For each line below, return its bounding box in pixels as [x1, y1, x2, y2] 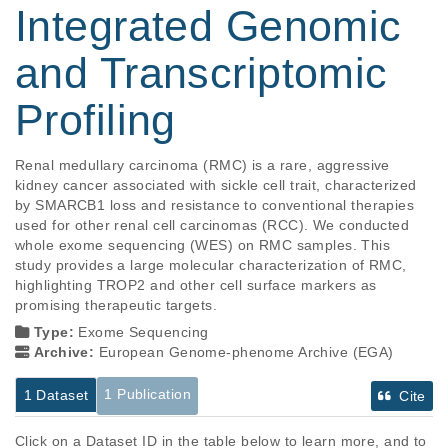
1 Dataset [23, 387, 89, 404]
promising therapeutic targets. [15, 297, 222, 314]
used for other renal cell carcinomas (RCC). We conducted [15, 217, 414, 234]
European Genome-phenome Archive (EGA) [98, 344, 394, 361]
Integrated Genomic [15, 2, 402, 51]
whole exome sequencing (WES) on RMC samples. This [15, 237, 395, 254]
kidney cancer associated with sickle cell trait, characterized [15, 177, 422, 194]
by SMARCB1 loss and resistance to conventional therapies [15, 197, 419, 214]
